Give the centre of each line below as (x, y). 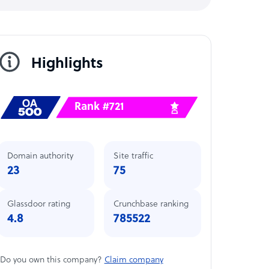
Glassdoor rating (38, 204)
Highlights (67, 64)
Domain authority (40, 156)
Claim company (134, 260)
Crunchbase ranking (151, 204)
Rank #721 (99, 107)
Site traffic (134, 156)
